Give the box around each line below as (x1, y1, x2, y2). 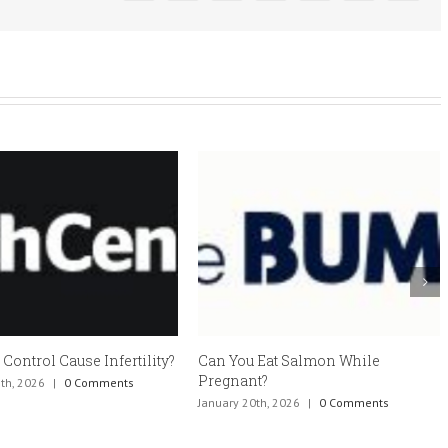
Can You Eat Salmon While (198, 351, 380, 371)
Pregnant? (198, 371, 268, 391)
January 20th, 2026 (198, 395, 300, 411)
